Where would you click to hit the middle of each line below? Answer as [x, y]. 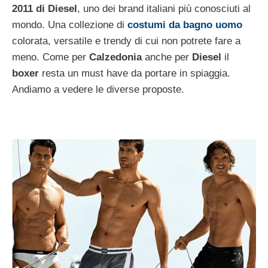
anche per [167, 57]
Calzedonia [115, 57]
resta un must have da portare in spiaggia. [136, 73]
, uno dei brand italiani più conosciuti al [164, 8]
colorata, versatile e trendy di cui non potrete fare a [126, 41]
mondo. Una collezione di [70, 25]
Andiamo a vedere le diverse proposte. [98, 89]
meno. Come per [51, 57]
